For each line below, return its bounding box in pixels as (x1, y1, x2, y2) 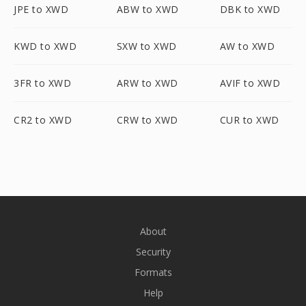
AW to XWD (219, 40, 275, 53)
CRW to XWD (116, 113, 178, 126)
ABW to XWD (116, 3, 179, 16)
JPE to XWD (14, 3, 68, 16)
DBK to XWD (219, 3, 281, 16)
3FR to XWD (14, 76, 71, 89)
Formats (134, 266, 172, 279)
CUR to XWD (219, 113, 279, 126)
